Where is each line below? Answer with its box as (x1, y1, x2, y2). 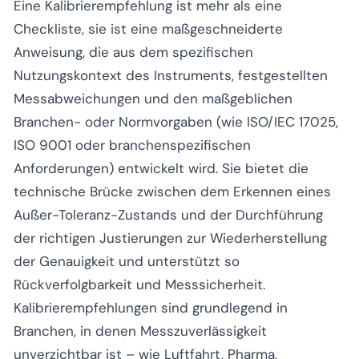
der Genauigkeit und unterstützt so (14, 252, 240, 270)
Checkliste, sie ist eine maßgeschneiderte (14, 19, 283, 38)
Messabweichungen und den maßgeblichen (14, 89, 292, 107)
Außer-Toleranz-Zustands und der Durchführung (14, 205, 323, 224)
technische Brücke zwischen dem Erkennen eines (14, 182, 331, 200)
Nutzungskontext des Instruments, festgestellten (14, 66, 328, 84)
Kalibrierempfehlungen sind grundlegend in (14, 298, 288, 317)
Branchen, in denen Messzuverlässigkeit (14, 321, 267, 340)
